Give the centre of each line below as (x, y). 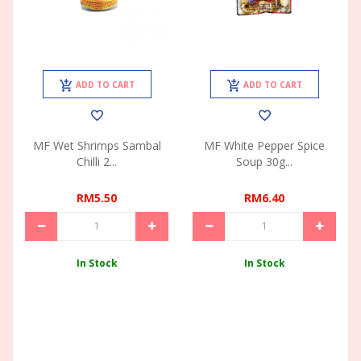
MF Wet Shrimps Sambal (97, 146)
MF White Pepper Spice (264, 146)
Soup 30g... (264, 162)
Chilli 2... (97, 162)
